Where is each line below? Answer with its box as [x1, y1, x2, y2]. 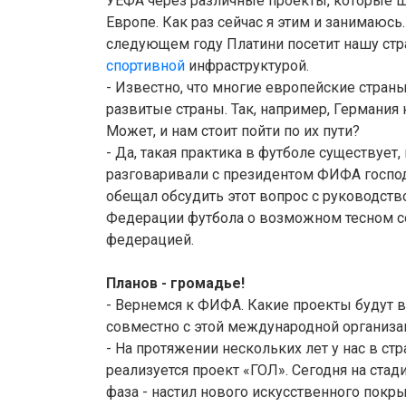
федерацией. [106, 231, 194, 249]
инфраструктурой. [185, 57, 309, 75]
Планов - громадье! [106, 275, 245, 293]
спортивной [106, 57, 185, 75]
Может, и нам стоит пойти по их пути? [106, 122, 360, 140]
